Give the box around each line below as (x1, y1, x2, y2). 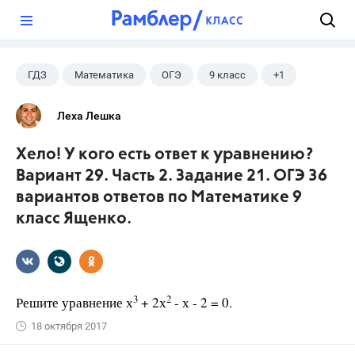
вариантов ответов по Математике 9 (16, 189, 302, 206)
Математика (74, 69, 134, 81)
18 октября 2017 (31, 320, 107, 332)
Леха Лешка (57, 109, 121, 122)
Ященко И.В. (28, 100, 86, 112)
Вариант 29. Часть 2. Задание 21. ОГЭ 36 (16, 168, 327, 185)
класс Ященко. (16, 211, 132, 227)
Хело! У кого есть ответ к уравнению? (16, 147, 313, 163)
